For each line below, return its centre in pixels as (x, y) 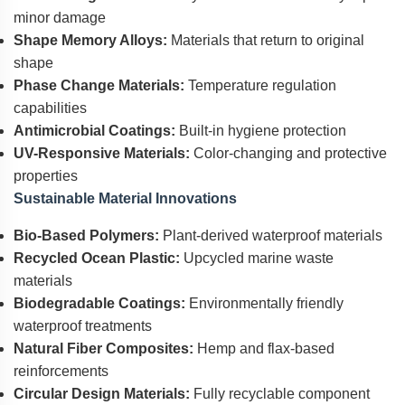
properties (46, 176)
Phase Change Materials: (99, 85)
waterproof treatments (83, 326)
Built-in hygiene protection (261, 131)
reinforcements (61, 371)
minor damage (60, 18)
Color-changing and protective (288, 153)
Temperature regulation (260, 85)
